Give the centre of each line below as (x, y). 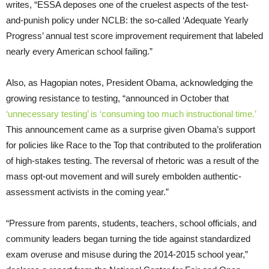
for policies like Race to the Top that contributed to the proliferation (134, 145)
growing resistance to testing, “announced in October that (117, 98)
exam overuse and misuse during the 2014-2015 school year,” (127, 254)
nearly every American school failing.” (79, 51)
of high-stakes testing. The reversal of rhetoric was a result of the (132, 160)
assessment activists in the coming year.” (87, 192)
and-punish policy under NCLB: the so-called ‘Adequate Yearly (127, 20)
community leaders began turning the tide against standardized (128, 238)
